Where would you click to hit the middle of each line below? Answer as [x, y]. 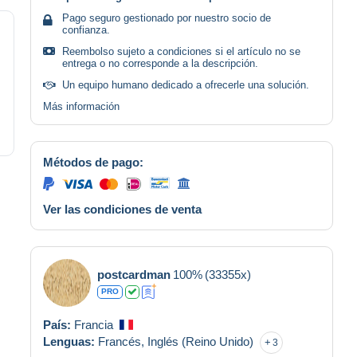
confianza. [86, 29]
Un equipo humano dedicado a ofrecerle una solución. [186, 84]
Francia [94, 324]
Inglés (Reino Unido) [200, 341]
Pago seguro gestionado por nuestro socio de [167, 18]
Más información [81, 106]
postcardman [134, 274]
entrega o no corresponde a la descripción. [160, 63]
